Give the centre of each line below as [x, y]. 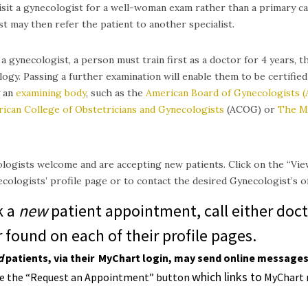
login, [156, 257]
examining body [51, 93]
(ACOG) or [251, 110]
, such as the [116, 93]
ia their [78, 257]
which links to [227, 276]
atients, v [35, 257]
